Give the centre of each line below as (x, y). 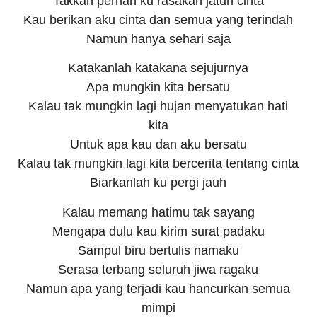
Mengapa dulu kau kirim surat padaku (158, 231)
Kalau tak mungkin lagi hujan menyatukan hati (158, 106)
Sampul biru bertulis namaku (158, 250)
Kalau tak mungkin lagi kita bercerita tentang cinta (158, 164)
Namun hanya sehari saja (158, 39)
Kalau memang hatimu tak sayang (158, 212)
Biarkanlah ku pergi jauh (158, 183)
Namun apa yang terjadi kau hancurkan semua (158, 288)
